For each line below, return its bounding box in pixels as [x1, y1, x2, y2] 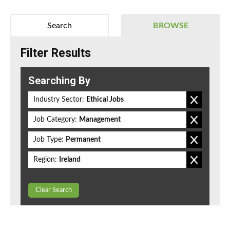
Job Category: [33, 116, 77, 124]
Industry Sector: [33, 96, 84, 104]
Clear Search [35, 187, 72, 194]
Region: [33, 156, 57, 164]
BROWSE [152, 22, 188, 30]
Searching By [28, 74, 90, 87]
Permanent [66, 136, 101, 144]
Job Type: [33, 136, 64, 144]
